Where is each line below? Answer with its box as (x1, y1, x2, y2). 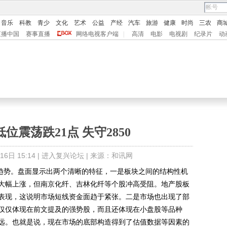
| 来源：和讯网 (84, 152, 133, 160)
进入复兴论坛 (41, 152, 84, 160)
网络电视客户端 (76, 30, 119, 37)
